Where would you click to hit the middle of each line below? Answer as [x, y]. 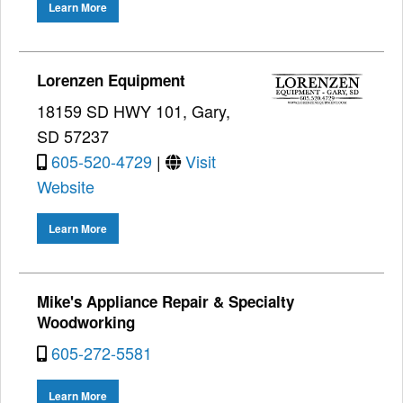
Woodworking [86, 322]
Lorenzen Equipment [111, 81]
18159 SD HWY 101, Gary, [134, 111]
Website [66, 187]
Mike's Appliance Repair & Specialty [166, 302]
